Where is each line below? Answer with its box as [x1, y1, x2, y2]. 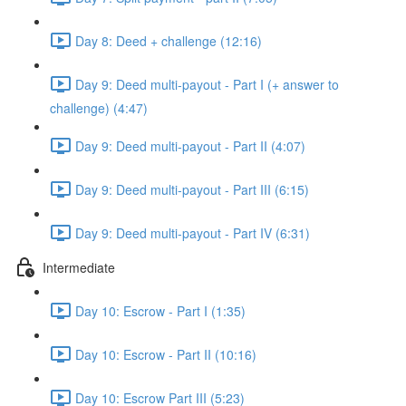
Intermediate [43, 257, 115, 276]
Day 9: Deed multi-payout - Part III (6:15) [75, 179, 309, 198]
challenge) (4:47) [50, 99, 148, 117]
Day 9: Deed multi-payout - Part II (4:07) [75, 136, 305, 155]
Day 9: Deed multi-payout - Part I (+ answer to [75, 74, 339, 93]
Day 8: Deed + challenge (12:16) [75, 31, 262, 50]
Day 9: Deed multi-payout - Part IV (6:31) [75, 223, 310, 242]
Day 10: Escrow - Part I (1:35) [75, 301, 246, 320]
